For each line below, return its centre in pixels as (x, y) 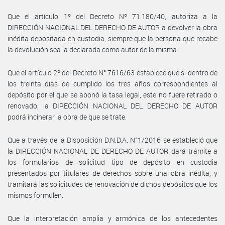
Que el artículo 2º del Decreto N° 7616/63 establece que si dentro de (113, 72)
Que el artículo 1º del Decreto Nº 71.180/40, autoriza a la (113, 16)
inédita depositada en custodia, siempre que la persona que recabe (113, 38)
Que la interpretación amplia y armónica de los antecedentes (113, 218)
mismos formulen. (35, 195)
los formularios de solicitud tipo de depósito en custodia (113, 162)
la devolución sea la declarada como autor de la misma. (93, 49)
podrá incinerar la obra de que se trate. (67, 117)
